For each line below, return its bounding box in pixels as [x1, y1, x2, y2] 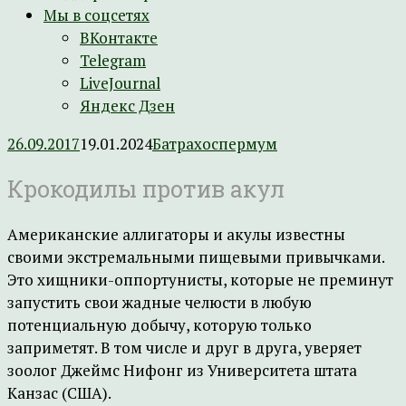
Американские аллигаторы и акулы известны [7, 224, 345, 245]
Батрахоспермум [152, 133, 277, 154]
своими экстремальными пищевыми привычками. [7, 246, 384, 267]
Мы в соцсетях [43, 5, 150, 25]
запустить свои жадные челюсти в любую [7, 292, 312, 313]
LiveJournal [80, 72, 160, 93]
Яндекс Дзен [80, 95, 175, 116]
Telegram [80, 50, 146, 71]
